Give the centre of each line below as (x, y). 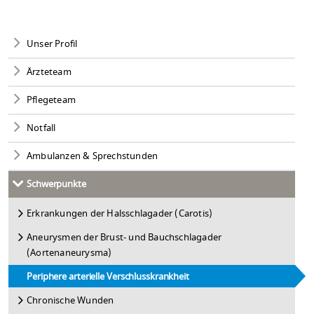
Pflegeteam (52, 100)
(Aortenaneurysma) (69, 253)
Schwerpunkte (56, 184)
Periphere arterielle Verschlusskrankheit (108, 277)
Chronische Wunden (70, 300)
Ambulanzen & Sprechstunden (93, 156)
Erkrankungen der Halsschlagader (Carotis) (120, 213)
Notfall (41, 128)
